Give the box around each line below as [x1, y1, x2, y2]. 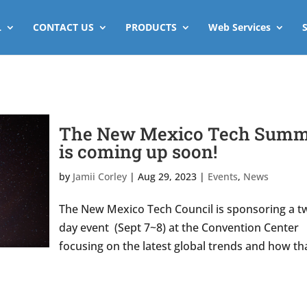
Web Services [208, 21, 271, 34]
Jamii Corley [72, 170, 127, 183]
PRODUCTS [125, 21, 177, 34]
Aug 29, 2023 [137, 170, 197, 183]
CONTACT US [32, 21, 94, 34]
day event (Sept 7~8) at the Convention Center [58, 220, 299, 235]
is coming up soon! [58, 140, 217, 163]
